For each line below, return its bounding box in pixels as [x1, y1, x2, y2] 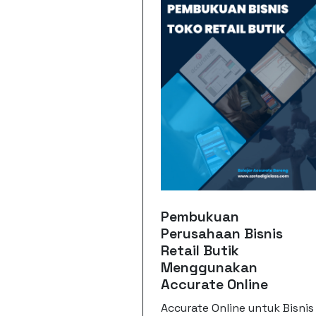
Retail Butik [161, 241, 240, 260]
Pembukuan [161, 207, 240, 226]
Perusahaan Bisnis [161, 224, 284, 243]
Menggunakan [161, 258, 258, 277]
